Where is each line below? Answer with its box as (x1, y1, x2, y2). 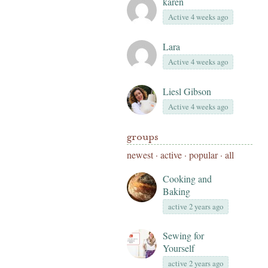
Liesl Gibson (163, 85, 211, 98)
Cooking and (163, 172, 212, 185)
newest (127, 148, 153, 161)
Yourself (163, 242, 194, 254)
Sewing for (163, 229, 204, 242)
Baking (163, 185, 190, 197)
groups (127, 130, 159, 144)
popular (189, 148, 218, 161)
